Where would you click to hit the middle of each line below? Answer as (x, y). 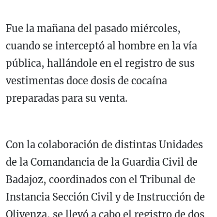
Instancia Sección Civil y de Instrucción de (105, 197)
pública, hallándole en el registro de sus (100, 63)
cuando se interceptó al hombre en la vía (101, 46)
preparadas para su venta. (67, 98)
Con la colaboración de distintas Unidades (104, 145)
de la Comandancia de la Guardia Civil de (102, 162)
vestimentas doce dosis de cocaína (86, 81)
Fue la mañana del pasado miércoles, (93, 29)
